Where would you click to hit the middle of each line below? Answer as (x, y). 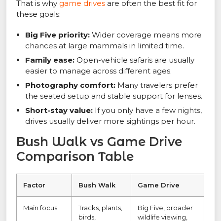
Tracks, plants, (101, 208)
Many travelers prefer (157, 85)
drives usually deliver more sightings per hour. (110, 121)
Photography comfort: (71, 85)
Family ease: (50, 60)
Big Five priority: (58, 35)
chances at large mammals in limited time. (105, 46)
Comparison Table (75, 157)
